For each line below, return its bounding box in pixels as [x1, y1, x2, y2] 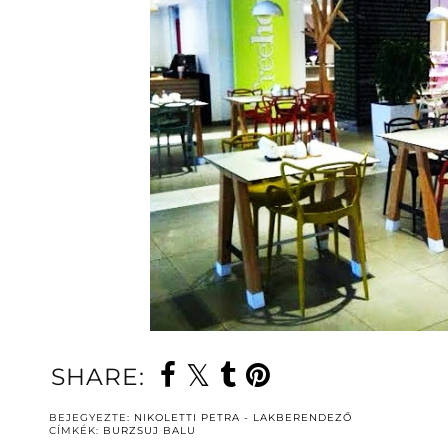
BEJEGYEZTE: [49, 410, 134, 424]
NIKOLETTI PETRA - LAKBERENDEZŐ [134, 410, 352, 424]
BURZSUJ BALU [103, 423, 196, 437]
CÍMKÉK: [49, 423, 103, 437]
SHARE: [51, 361, 145, 391]
